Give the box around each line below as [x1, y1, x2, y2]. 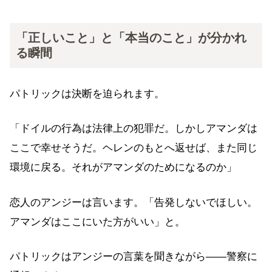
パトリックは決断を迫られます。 [10, 87, 165, 100]
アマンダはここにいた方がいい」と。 [10, 216, 185, 228]
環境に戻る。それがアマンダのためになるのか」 [10, 161, 237, 174]
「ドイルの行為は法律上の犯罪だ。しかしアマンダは [10, 123, 257, 135]
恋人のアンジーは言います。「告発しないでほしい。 [10, 196, 257, 208]
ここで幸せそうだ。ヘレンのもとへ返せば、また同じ [10, 142, 257, 154]
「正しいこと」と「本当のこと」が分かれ [16, 30, 246, 44]
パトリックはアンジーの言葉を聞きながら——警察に [10, 251, 257, 263]
